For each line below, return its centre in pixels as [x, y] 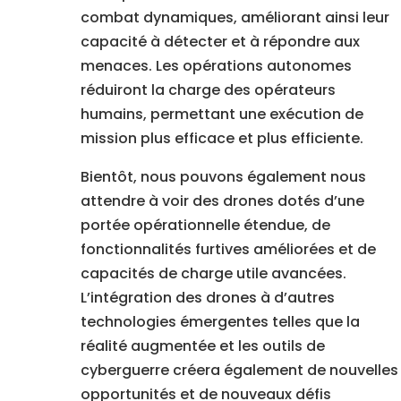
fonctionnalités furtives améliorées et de [228, 250]
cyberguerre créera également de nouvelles [239, 371]
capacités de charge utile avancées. [213, 274]
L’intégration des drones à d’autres [207, 298]
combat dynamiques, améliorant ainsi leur [235, 18]
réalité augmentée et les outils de [202, 346]
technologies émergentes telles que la [220, 322]
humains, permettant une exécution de [222, 115]
